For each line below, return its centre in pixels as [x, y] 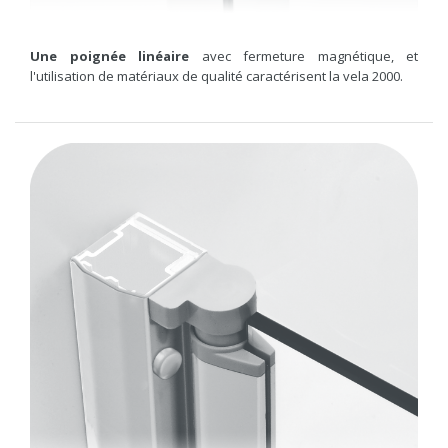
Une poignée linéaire [109, 55]
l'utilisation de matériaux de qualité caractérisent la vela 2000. [216, 75]
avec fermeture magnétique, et [309, 55]
